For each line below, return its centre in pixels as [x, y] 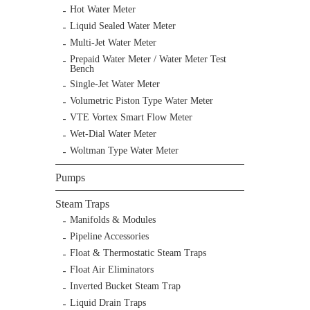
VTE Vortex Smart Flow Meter [131, 118]
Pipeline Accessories [109, 237]
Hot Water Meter [103, 10]
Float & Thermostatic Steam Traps [138, 253]
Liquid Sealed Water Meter [123, 26]
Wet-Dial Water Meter [113, 134]
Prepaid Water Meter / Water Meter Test [148, 60]
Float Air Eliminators [112, 270]
